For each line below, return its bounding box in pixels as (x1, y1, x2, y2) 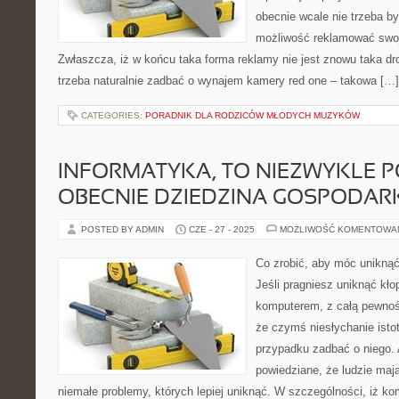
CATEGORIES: (81, 110, 145, 120)
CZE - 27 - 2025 (189, 224, 255, 234)
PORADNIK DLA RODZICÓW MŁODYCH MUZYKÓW (145, 110, 360, 120)
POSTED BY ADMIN (81, 224, 167, 234)
